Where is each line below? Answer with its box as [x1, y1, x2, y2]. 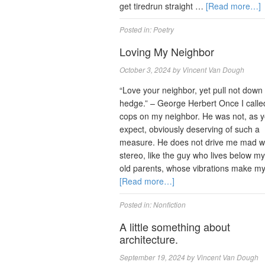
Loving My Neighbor [119, 43, 214, 59]
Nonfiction [153, 199, 186, 209]
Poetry [153, 24, 174, 34]
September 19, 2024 [119, 251, 185, 262]
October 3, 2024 [119, 64, 171, 75]
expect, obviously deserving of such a [119, 122, 260, 135]
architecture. [119, 231, 178, 247]
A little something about [119, 218, 230, 234]
